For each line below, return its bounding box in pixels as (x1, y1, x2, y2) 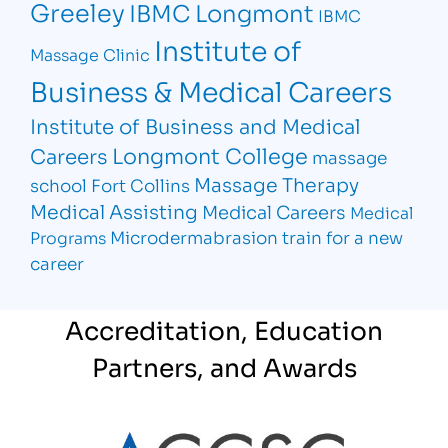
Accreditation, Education (65, 309, 383, 347)
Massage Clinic (30, 42, 151, 66)
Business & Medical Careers (30, 70, 393, 111)
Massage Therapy (194, 170, 360, 198)
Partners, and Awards (91, 346, 357, 384)
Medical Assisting (30, 197, 199, 225)
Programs (30, 225, 107, 249)
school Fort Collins (30, 172, 191, 198)
